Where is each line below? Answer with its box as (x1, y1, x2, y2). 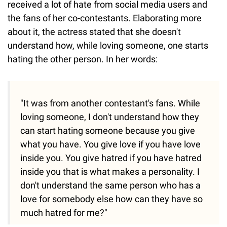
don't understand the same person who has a (20, 179, 201, 191)
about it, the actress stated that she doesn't (8, 26, 181, 37)
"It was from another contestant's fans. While (20, 97, 200, 108)
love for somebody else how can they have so (20, 193, 203, 204)
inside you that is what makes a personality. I (20, 166, 200, 177)
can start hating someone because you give (20, 125, 195, 136)
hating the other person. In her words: (8, 53, 158, 64)
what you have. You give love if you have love (20, 138, 201, 149)
